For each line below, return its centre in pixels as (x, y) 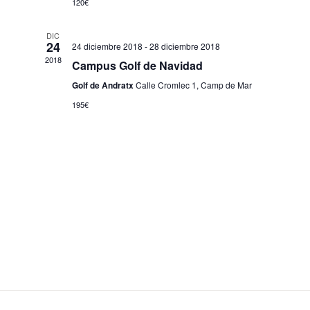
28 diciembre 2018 (184, 46)
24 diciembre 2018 (107, 46)
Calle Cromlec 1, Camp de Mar (193, 85)
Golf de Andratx (103, 85)
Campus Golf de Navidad (137, 65)
